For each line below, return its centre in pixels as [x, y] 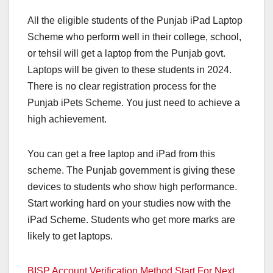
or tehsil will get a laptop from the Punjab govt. [126, 54]
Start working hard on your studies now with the [129, 204]
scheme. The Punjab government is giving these [131, 171]
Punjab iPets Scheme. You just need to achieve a [134, 103]
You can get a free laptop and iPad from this [121, 154]
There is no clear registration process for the [122, 87]
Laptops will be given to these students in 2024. [129, 70]
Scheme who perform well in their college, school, [134, 37]
